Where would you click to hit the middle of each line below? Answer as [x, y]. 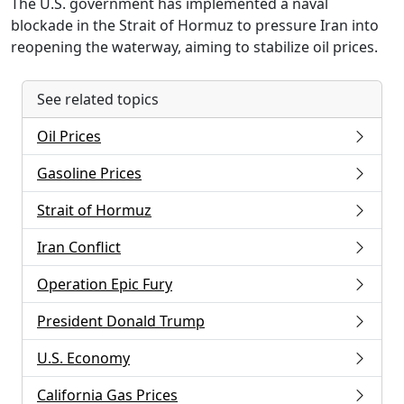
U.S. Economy [83, 358]
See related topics [98, 100]
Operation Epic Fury [105, 285]
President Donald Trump [121, 321]
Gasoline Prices [89, 174]
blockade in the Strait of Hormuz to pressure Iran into [195, 26]
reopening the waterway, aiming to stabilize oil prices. [194, 47]
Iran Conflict [79, 248]
